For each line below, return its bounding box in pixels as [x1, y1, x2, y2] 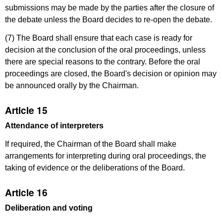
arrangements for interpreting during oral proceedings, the [5, 151, 206, 160]
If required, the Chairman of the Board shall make [5, 139, 176, 148]
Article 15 [5, 103, 48, 117]
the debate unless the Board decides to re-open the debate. [5, 15, 212, 24]
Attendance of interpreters [5, 121, 104, 130]
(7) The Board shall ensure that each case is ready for [5, 33, 192, 42]
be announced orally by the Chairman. [5, 81, 139, 90]
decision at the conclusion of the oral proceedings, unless [5, 45, 206, 54]
